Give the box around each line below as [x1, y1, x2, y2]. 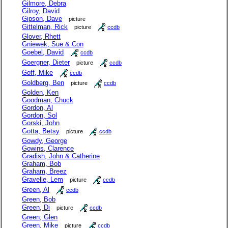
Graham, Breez [22, 167, 67, 175]
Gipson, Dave [22, 14, 62, 22]
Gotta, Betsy [22, 127, 60, 135]
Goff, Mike [22, 68, 53, 76]
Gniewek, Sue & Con [22, 40, 83, 48]
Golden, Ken [22, 88, 59, 96]
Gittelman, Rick [22, 22, 68, 31]
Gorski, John [22, 119, 60, 127]
